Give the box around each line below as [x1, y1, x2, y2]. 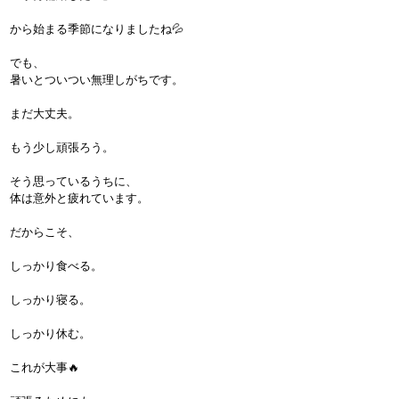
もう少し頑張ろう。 [10, 141, 114, 154]
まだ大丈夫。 [10, 107, 79, 120]
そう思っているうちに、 [10, 175, 137, 188]
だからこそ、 [10, 225, 79, 239]
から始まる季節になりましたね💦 [10, 22, 183, 36]
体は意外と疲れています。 [10, 191, 149, 205]
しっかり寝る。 [10, 293, 91, 306]
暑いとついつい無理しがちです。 [10, 73, 183, 86]
